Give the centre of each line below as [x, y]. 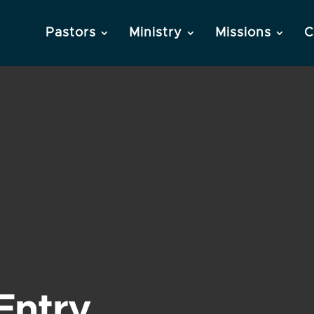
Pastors [71, 33]
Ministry [156, 33]
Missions [243, 33]
